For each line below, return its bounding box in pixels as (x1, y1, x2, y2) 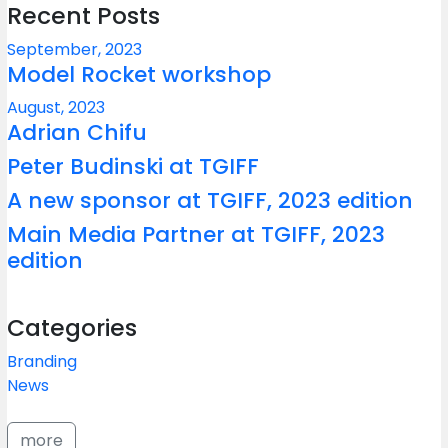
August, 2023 (6, 96, 105, 119)
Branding (6, 350, 77, 373)
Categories (6, 311, 137, 344)
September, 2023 (6, 38, 142, 61)
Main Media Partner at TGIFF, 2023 (6, 219, 385, 250)
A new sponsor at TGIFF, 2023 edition (6, 185, 413, 216)
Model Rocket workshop (6, 59, 271, 90)
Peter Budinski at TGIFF (6, 151, 259, 182)
